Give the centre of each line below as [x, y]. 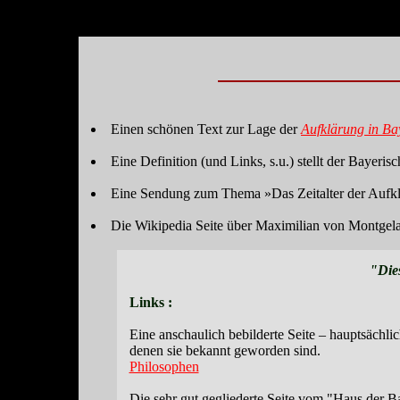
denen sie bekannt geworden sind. [225, 350]
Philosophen [164, 367]
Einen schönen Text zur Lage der [206, 129]
